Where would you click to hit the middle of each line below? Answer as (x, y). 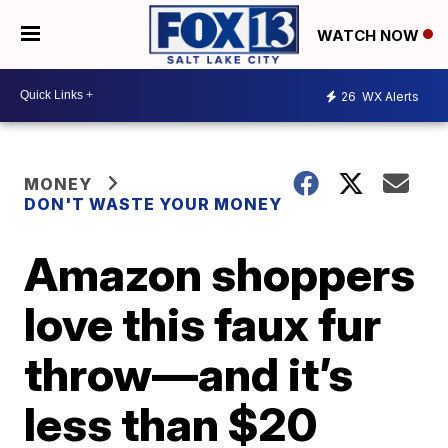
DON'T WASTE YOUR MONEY (153, 203)
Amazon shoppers (220, 273)
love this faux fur (203, 323)
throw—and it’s (189, 373)
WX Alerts (389, 97)
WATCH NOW (370, 35)
